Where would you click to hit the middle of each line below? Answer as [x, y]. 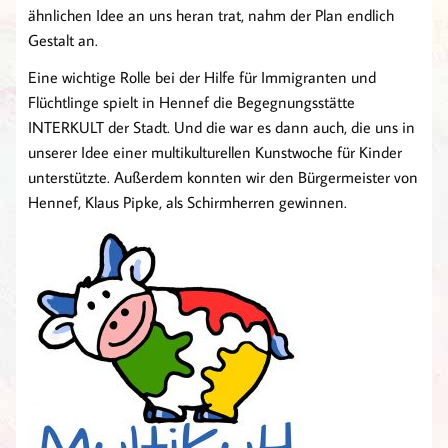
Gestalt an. [63, 40]
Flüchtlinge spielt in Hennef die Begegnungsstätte [191, 102]
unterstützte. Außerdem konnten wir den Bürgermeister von [223, 177]
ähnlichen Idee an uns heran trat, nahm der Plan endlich [211, 15]
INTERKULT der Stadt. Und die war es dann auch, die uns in [221, 127]
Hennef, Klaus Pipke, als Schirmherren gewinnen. [187, 202]
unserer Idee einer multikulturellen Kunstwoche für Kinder [215, 152]
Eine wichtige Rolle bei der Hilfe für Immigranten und [202, 77]
